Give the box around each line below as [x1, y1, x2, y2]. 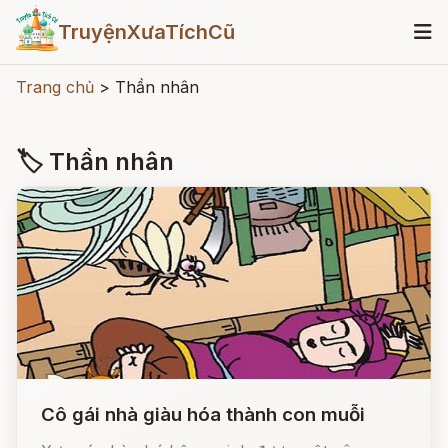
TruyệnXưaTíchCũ [57, 20, 235, 44]
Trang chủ [16, 77, 94, 97]
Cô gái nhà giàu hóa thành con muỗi [41, 403, 365, 426]
